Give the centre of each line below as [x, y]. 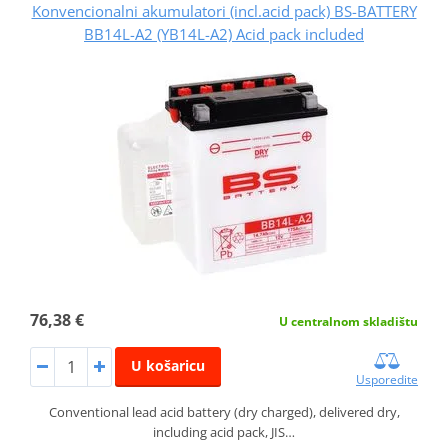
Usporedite [387, 380]
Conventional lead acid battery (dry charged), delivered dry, [224, 412]
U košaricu [167, 366]
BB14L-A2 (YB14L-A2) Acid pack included [224, 34]
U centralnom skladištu [349, 322]
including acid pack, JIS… [224, 432]
